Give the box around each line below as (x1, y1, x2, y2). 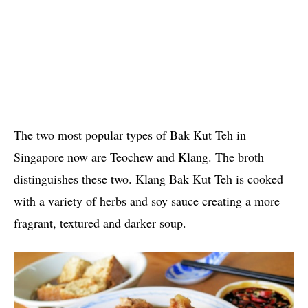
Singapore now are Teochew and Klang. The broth (14, 148, 264, 165)
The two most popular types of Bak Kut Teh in (14, 126, 246, 143)
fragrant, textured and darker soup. (14, 214, 186, 231)
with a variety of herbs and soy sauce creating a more (14, 192, 280, 209)
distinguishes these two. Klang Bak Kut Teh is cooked (14, 170, 283, 187)
